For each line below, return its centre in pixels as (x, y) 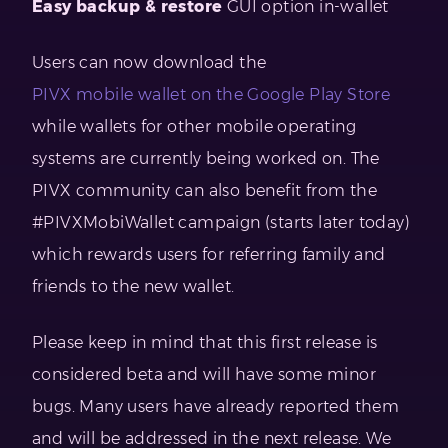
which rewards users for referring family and (209, 255)
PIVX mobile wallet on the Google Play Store (213, 95)
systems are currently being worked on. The (206, 159)
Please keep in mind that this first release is (205, 343)
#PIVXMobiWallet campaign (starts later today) (221, 223)
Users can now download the (151, 63)
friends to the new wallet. (133, 287)
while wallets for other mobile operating (194, 127)
